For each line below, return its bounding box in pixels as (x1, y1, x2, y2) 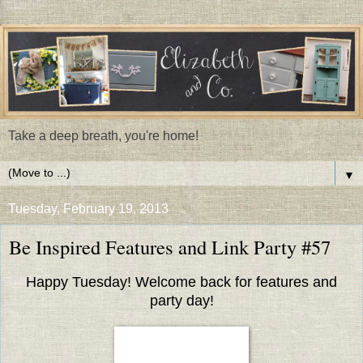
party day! (149, 292, 214, 309)
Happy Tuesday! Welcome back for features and (26, 273, 337, 290)
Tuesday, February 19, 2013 (8, 201, 169, 216)
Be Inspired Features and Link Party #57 (9, 233, 331, 260)
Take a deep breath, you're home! (8, 128, 199, 143)
